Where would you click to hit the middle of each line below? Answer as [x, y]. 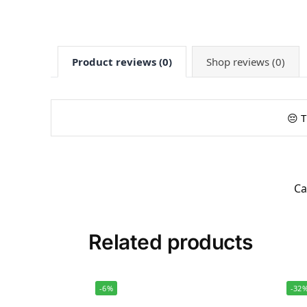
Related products [170, 242]
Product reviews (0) [122, 61]
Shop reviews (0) [245, 61]
